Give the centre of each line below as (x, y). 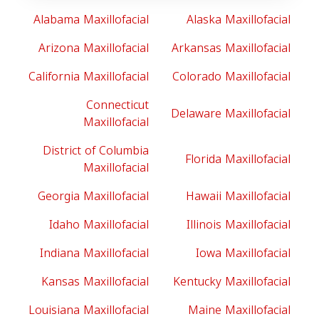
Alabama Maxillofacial (91, 20)
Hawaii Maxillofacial (238, 196)
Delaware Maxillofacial (231, 114)
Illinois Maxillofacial (239, 225)
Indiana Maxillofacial (94, 253)
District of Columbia (96, 151)
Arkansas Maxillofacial (231, 48)
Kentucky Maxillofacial (232, 282)
